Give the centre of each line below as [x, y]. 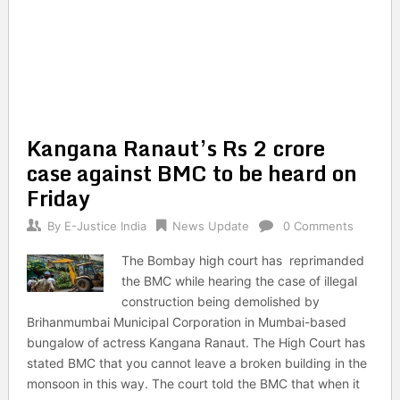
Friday [58, 198]
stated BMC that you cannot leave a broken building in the [196, 363]
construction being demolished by [221, 301]
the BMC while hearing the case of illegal [240, 281]
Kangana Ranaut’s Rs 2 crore [175, 148]
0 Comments [318, 226]
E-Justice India [105, 226]
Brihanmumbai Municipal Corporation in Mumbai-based [186, 322]
